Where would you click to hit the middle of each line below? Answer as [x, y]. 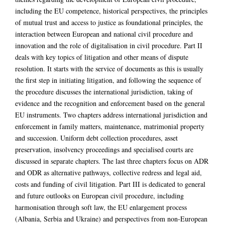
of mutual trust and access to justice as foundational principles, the [109, 22]
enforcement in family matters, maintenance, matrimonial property [110, 126]
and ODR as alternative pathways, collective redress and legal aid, [108, 172]
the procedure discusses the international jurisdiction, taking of [104, 91]
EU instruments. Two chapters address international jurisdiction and [111, 115]
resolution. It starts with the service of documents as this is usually [109, 68]
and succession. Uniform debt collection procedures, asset [96, 138]
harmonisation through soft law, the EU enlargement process [101, 207]
